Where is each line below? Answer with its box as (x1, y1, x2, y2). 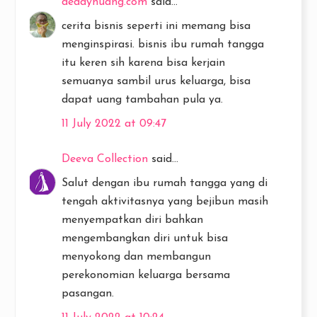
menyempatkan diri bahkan (62, 214, 203, 226)
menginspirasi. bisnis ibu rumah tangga (62, 39, 264, 50)
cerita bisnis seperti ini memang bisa (62, 21, 250, 32)
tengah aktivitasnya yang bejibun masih (62, 196, 268, 207)
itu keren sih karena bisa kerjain (62, 57, 225, 69)
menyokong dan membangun (62, 251, 211, 263)
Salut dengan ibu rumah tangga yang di (62, 178, 267, 189)
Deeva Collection (62, 154, 148, 165)
